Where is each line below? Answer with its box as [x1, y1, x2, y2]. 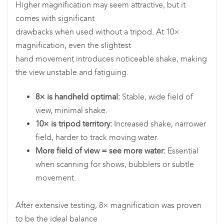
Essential [165, 146, 198, 156]
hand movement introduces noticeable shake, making [15, 54, 207, 64]
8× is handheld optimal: [35, 92, 120, 102]
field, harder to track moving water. [35, 132, 158, 142]
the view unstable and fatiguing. [15, 67, 128, 77]
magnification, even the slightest [15, 40, 131, 50]
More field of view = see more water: [35, 146, 165, 156]
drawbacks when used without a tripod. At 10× [15, 27, 179, 37]
